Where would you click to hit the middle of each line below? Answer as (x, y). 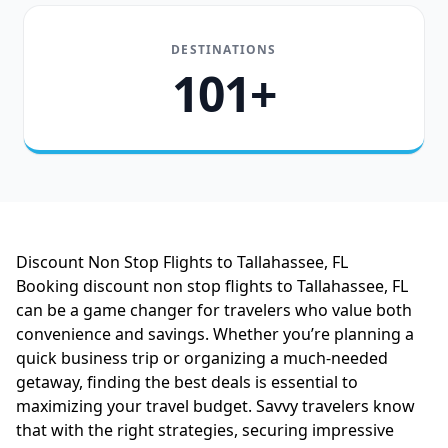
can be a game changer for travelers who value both (214, 310)
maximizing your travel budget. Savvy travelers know (215, 406)
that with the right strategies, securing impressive (205, 430)
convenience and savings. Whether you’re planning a (215, 334)
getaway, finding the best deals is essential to (187, 382)
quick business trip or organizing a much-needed (202, 358)
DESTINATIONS (224, 49)
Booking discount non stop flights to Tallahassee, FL (212, 286)
